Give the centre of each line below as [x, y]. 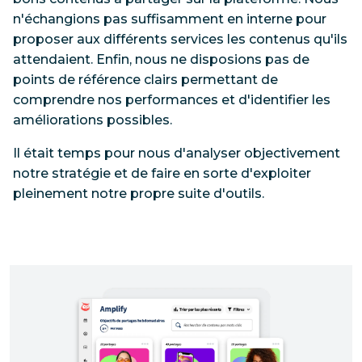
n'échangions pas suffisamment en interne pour [170, 19]
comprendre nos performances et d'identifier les [172, 99]
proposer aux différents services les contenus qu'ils [180, 39]
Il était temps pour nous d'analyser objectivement [177, 153]
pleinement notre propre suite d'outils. [139, 193]
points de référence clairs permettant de [145, 79]
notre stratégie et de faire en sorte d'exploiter [162, 173]
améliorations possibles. [93, 120]
